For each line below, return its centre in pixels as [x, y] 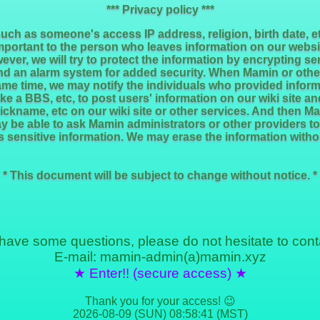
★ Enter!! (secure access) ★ [160, 273]
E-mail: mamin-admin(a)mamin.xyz [160, 257]
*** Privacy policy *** [160, 10]
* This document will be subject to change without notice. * [160, 175]
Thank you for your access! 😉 [160, 301]
